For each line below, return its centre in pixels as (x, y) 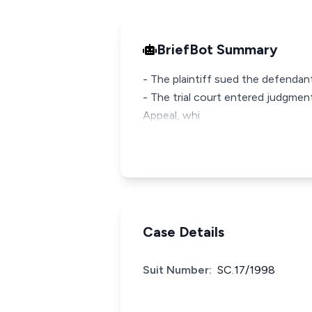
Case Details (184, 232)
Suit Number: (177, 270)
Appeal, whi (171, 115)
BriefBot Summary (217, 49)
